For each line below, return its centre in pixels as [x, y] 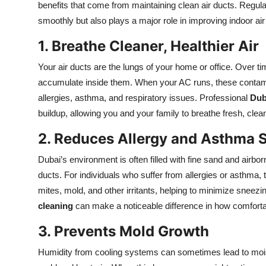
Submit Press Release [57, 14]
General [26, 247]
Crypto [25, 72]
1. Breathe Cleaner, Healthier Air [148, 46]
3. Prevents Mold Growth [123, 231]
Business [28, 131]
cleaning [56, 206]
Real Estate [34, 218]
